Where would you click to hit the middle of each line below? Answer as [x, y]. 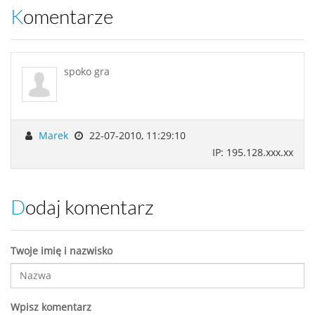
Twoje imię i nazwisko [62, 250]
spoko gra [87, 71]
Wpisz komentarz [51, 307]
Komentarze [68, 17]
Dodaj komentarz [90, 207]
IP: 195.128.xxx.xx [253, 152]
